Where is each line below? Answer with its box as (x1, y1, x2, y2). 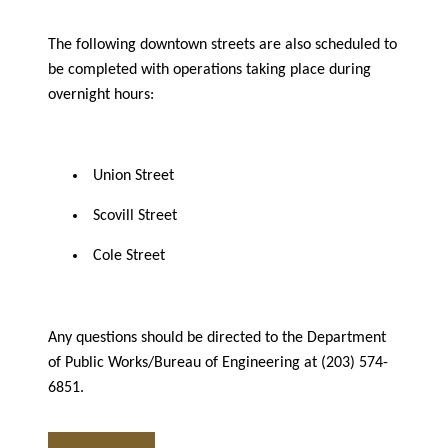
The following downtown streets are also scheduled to (48, 36, 397, 53)
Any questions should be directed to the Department (48, 329, 386, 346)
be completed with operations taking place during (48, 61, 371, 78)
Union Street (92, 167, 174, 184)
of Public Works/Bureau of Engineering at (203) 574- (48, 354, 388, 371)
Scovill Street (92, 207, 177, 224)
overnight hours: (48, 86, 154, 103)
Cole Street (92, 247, 165, 264)
